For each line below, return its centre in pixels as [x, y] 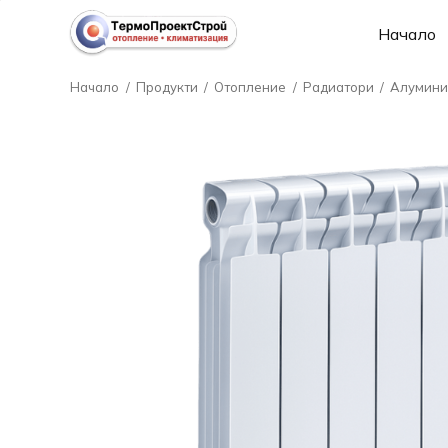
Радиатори [338, 87]
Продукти [166, 87]
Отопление [250, 87]
